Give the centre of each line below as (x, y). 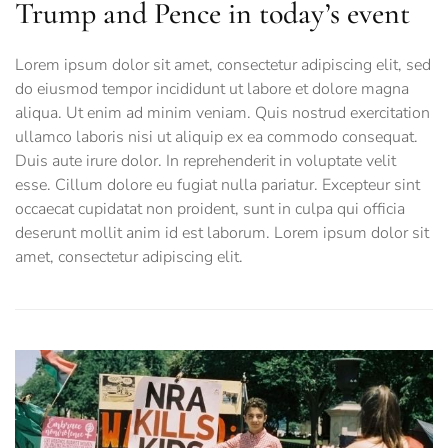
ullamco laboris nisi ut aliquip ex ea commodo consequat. (216, 137)
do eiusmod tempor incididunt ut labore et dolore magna (212, 89)
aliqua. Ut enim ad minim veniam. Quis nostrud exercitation (222, 113)
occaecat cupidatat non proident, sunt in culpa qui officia (210, 209)
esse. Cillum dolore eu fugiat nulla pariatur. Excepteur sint (217, 185)
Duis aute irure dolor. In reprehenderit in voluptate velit (205, 161)
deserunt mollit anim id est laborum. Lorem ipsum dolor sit (222, 233)
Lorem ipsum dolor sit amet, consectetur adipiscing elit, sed (223, 65)
